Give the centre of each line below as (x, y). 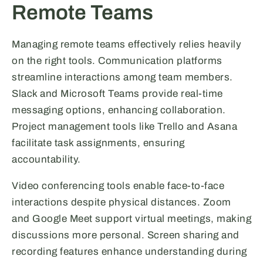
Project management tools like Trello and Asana (124, 126)
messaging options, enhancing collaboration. (119, 110)
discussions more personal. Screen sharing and (126, 235)
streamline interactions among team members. (122, 77)
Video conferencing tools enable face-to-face (118, 186)
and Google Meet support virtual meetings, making (131, 218)
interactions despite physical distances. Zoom (122, 202)
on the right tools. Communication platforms (117, 60)
